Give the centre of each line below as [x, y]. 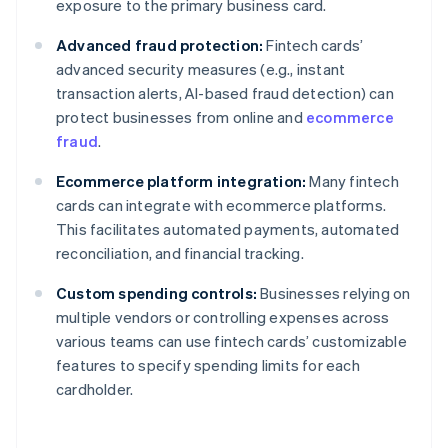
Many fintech [352, 181]
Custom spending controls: [156, 293]
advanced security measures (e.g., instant [201, 69]
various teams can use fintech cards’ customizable [231, 341]
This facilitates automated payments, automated [228, 229]
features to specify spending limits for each [208, 365]
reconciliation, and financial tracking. [180, 253]
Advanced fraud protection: [160, 45]
